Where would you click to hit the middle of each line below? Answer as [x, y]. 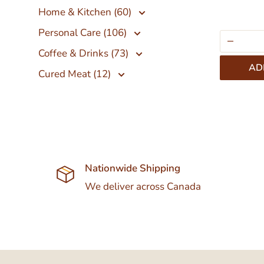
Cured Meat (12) [76, 74]
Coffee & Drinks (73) [85, 53]
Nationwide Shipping [132, 168]
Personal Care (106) [84, 33]
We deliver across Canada [143, 187]
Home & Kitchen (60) [86, 12]
